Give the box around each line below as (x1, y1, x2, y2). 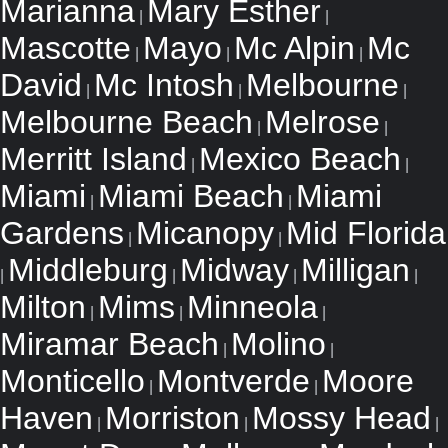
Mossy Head (252, 400, 431, 436)
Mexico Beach (199, 141, 401, 177)
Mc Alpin (234, 30, 355, 66)
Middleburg (8, 252, 168, 288)
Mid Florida (286, 215, 446, 251)
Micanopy (136, 215, 274, 251)
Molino (231, 326, 326, 362)
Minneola (187, 289, 318, 325)
